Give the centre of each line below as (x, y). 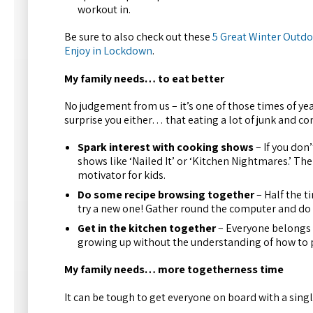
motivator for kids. (122, 175)
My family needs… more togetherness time (174, 270)
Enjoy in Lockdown (108, 50)
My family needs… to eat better (144, 78)
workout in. (104, 9)
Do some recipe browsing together (166, 195)
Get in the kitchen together (147, 228)
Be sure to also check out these (138, 36)
